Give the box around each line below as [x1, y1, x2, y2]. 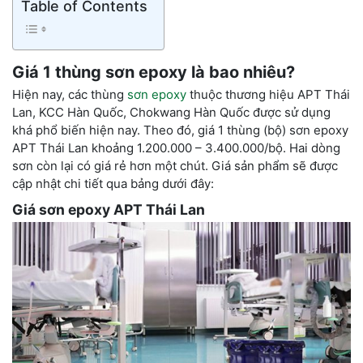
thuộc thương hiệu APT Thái [186, 86, 350, 102]
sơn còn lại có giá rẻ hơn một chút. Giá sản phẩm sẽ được [12, 157, 338, 173]
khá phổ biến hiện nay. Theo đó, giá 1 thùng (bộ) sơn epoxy [12, 122, 348, 138]
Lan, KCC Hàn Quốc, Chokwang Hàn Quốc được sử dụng [12, 104, 331, 120]
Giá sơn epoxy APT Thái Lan [12, 200, 205, 218]
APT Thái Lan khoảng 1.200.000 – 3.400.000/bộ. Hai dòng [12, 139, 340, 156]
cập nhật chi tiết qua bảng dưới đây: [12, 175, 214, 191]
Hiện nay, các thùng [12, 86, 127, 102]
